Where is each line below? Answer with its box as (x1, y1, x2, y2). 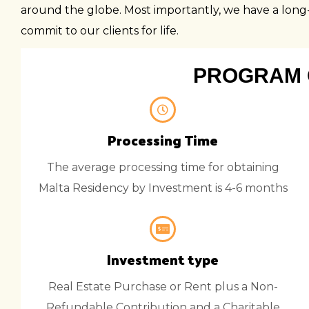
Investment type (107, 247, 219, 272)
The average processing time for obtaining (46, 161, 279, 174)
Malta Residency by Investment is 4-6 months (38, 181, 288, 195)
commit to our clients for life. (21, 24, 179, 37)
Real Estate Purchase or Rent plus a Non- (48, 280, 278, 293)
